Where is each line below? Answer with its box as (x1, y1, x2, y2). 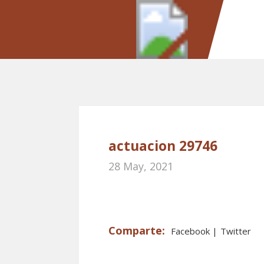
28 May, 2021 (108, 159, 174, 173)
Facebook (171, 225, 213, 237)
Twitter (220, 225, 252, 237)
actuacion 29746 (108, 136, 218, 155)
